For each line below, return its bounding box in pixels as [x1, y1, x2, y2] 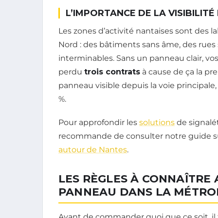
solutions [139, 117, 175, 127]
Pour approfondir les [58, 117, 139, 127]
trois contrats [84, 67, 140, 76]
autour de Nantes [58, 145, 127, 154]
